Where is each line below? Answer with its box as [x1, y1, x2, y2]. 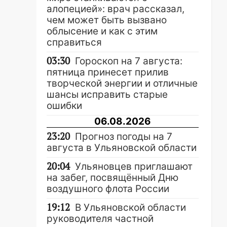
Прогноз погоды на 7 [75, 131, 172, 142]
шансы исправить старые [47, 89, 168, 100]
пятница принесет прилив [47, 66, 169, 78]
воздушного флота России [47, 183, 169, 195]
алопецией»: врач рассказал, [47, 3, 184, 15]
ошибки [47, 100, 82, 111]
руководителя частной [47, 213, 154, 224]
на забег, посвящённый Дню [47, 172, 178, 183]
